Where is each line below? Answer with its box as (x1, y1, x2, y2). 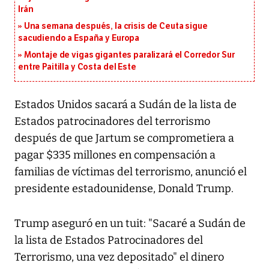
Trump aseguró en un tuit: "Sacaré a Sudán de (14, 217, 246, 231)
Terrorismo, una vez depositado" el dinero (14, 250, 224, 264)
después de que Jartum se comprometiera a (14, 131, 234, 145)
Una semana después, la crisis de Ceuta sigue (23, 21, 208, 32)
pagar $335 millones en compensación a (14, 148, 216, 162)
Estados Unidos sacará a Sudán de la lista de (14, 98, 237, 112)
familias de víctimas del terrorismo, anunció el (14, 165, 247, 179)
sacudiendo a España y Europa (18, 33, 140, 44)
